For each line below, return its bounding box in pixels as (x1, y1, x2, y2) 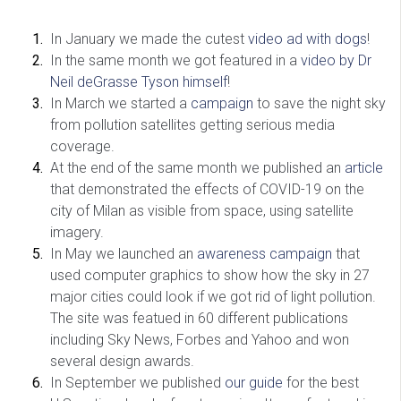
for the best (283, 374, 359, 391)
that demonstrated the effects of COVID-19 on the (50, 181, 364, 198)
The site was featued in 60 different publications (50, 310, 348, 327)
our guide (225, 374, 283, 391)
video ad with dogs (248, 30, 367, 47)
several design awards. (50, 353, 194, 370)
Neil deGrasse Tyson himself (50, 73, 227, 90)
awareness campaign (197, 245, 332, 262)
